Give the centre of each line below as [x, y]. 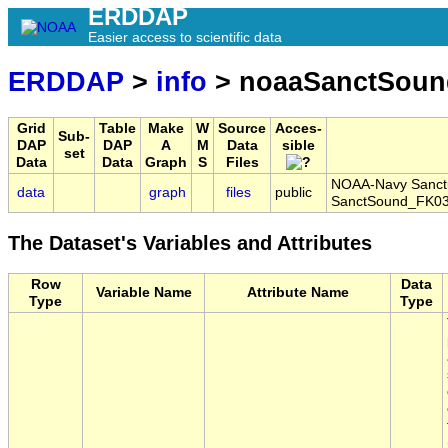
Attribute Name [297, 293]
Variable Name [143, 293]
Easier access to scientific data [185, 37]
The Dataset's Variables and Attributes [190, 243]
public [293, 193]
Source [242, 129]
